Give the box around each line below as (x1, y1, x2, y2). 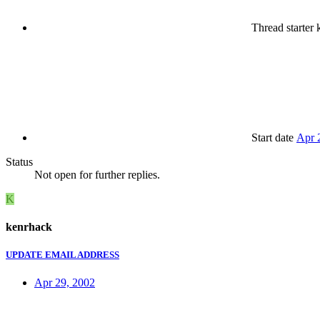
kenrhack (6, 221, 52, 234)
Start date (251, 131, 294, 144)
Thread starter (251, 21, 314, 34)
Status (6, 155, 33, 168)
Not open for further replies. (34, 168, 160, 181)
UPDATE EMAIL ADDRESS (6, 249, 119, 261)
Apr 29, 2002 (34, 276, 95, 289)
